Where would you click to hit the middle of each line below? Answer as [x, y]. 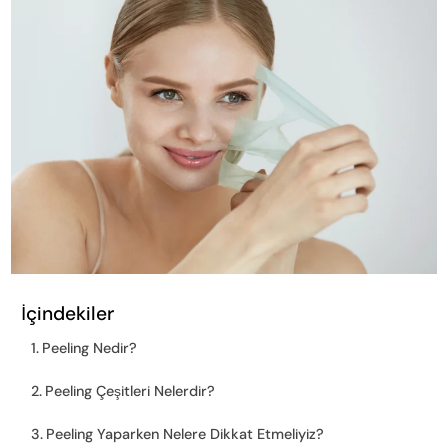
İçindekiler [68, 314]
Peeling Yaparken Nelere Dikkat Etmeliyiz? [185, 434]
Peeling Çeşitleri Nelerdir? [130, 391]
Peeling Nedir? [90, 348]
